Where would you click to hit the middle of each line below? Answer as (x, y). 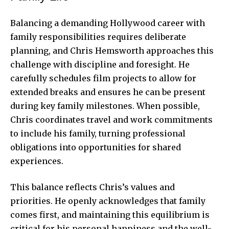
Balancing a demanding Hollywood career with (108, 23)
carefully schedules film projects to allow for (103, 78)
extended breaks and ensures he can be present (108, 92)
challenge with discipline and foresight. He (100, 64)
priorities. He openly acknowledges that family (108, 201)
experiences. (37, 161)
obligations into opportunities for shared (96, 147)
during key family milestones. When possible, (105, 106)
